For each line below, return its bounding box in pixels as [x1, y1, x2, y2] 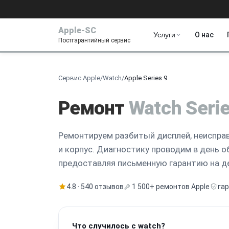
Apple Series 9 [124, 74, 167, 82]
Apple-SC [58, 25, 96, 35]
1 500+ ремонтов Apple [132, 182, 210, 191]
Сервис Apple [58, 74, 100, 82]
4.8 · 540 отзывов [66, 182, 124, 191]
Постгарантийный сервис [58, 36, 130, 44]
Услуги [153, 31, 175, 39]
